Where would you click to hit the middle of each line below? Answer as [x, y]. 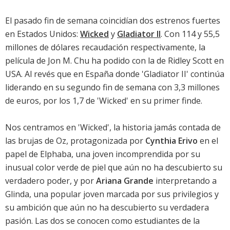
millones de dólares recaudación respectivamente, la [105, 47]
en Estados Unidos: [43, 34]
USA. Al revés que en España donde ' [74, 74]
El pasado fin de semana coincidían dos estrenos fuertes [113, 21]
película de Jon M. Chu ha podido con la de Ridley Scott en [114, 61]
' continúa [205, 74]
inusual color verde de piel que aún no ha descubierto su [114, 168]
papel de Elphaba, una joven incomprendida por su [103, 154]
